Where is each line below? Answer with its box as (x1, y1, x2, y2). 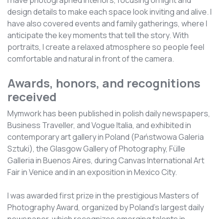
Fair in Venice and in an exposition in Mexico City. (7, 167, 177, 178)
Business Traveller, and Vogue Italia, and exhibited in (7, 120, 191, 131)
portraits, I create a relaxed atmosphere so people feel (7, 42, 204, 53)
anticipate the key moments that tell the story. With (7, 30, 189, 41)
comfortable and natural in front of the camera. (7, 53, 174, 65)
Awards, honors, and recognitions (7, 75, 200, 91)
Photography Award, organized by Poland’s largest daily (7, 202, 204, 213)
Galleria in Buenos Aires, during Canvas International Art (7, 155, 204, 166)
